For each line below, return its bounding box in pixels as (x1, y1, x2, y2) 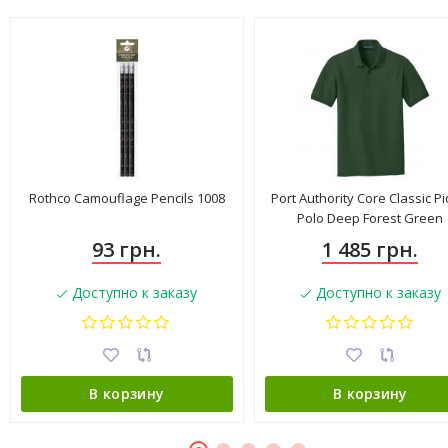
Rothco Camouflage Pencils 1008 (28, 188, 225, 207)
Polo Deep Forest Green (297, 208, 444, 227)
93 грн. (92, 235, 162, 263)
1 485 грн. (322, 235, 419, 263)
